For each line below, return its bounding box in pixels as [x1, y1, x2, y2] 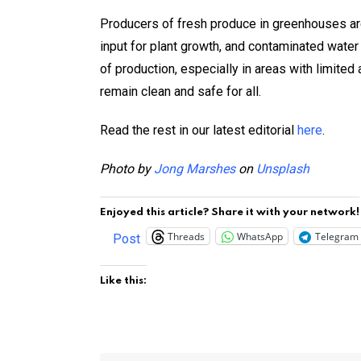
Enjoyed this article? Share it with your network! [100, 207, 359, 218]
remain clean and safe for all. [100, 84, 261, 100]
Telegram [315, 229, 359, 243]
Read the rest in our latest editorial [100, 122, 297, 139]
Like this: [100, 276, 147, 287]
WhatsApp [237, 229, 283, 243]
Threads [168, 229, 205, 243]
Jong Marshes [154, 161, 235, 177]
